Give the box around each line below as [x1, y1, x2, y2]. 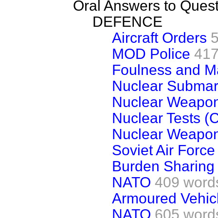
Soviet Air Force [112, 142, 215, 158]
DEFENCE [92, 13, 163, 30]
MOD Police [112, 45, 190, 62]
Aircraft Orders [112, 29, 207, 46]
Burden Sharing [112, 158, 215, 174]
